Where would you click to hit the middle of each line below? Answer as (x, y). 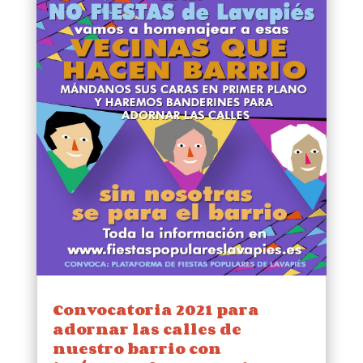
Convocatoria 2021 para (156, 310)
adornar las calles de (147, 329)
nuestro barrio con (137, 349)
